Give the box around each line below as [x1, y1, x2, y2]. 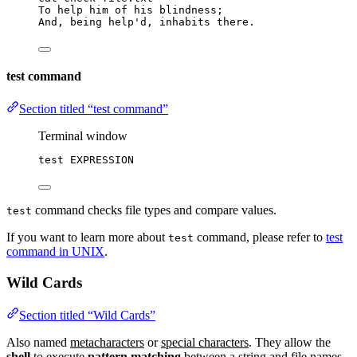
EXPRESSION [70, 154, 134, 167]
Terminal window [38, 129, 127, 143]
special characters [161, 335, 249, 349]
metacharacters [70, 335, 144, 349]
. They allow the [249, 335, 331, 349]
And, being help [38, 15, 134, 28]
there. [217, 15, 255, 28]
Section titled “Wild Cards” [19, 308, 155, 322]
